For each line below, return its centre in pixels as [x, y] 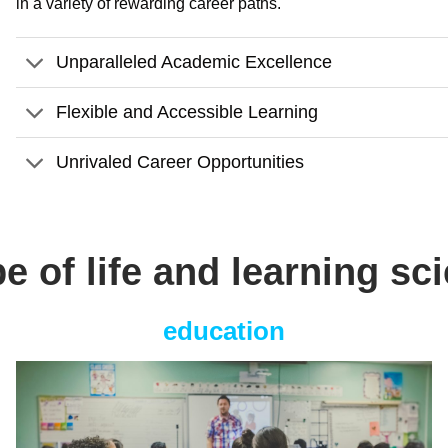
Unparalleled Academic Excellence [194, 62]
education [223, 331]
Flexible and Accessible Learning [187, 112]
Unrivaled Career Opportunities [180, 162]
